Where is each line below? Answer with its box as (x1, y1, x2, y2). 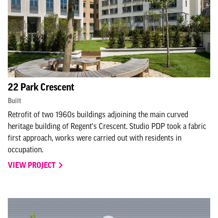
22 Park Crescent (8, 82, 74, 92)
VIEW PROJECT (8, 161, 57, 169)
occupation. (8, 145, 43, 154)
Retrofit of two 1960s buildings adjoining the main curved (8, 110, 188, 119)
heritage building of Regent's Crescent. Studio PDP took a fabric (8, 122, 206, 130)
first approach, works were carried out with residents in (8, 133, 182, 142)
